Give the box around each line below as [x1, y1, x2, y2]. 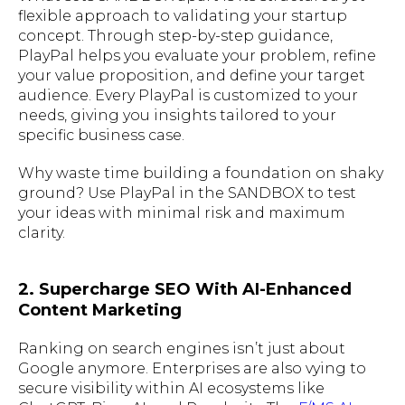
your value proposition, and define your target [18, 66, 365, 84]
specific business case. [18, 126, 184, 144]
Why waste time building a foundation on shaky [18, 164, 383, 182]
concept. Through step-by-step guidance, [18, 26, 333, 44]
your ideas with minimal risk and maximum [18, 203, 345, 221]
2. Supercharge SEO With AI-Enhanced [18, 278, 352, 299]
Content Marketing [18, 299, 182, 320]
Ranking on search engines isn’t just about [18, 339, 345, 357]
